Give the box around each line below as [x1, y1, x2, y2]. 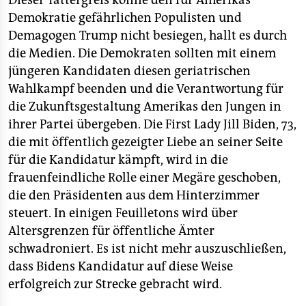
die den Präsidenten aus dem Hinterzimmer [8, 188, 260, 204]
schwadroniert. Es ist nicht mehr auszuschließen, [8, 241, 286, 257]
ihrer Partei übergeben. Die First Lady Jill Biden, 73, [8, 117, 296, 133]
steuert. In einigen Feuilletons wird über [8, 206, 238, 221]
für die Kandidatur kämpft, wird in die [8, 152, 228, 168]
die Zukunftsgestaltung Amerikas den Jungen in [8, 99, 281, 115]
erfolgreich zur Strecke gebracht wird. [8, 277, 222, 292]
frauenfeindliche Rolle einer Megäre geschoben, [8, 170, 281, 186]
